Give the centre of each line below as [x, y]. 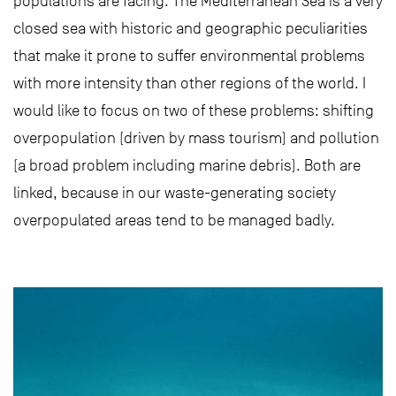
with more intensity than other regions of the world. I [190, 83]
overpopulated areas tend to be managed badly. [174, 220]
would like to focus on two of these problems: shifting [194, 110]
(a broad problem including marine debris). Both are [187, 165]
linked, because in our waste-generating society [175, 192]
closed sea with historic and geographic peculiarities [190, 28]
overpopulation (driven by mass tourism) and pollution [196, 137]
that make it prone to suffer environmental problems [189, 55]
